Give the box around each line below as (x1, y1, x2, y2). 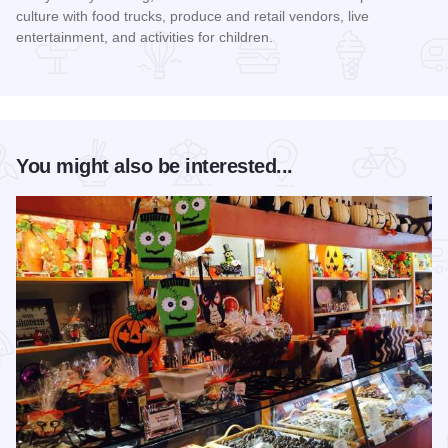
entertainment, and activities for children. (16, 28, 273, 45)
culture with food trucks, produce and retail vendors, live (16, 7, 369, 24)
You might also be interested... (16, 154, 293, 177)
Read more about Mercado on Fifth (15, 65, 261, 83)
